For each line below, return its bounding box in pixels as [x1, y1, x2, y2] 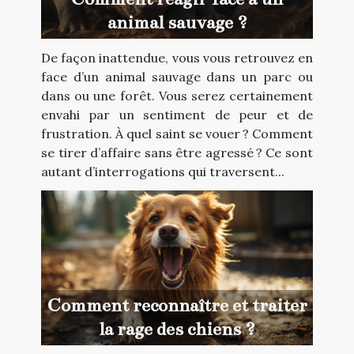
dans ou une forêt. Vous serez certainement [41, 87, 313, 104]
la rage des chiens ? [99, 318, 255, 341]
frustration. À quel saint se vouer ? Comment [41, 125, 313, 141]
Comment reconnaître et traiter [47, 295, 307, 317]
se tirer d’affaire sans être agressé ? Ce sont [41, 144, 313, 160]
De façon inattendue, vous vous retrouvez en [41, 49, 313, 66]
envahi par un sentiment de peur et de [41, 106, 313, 122]
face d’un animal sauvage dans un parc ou [41, 68, 313, 85]
